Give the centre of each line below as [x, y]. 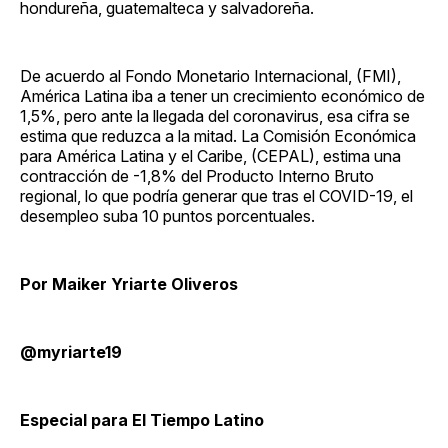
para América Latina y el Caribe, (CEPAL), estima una [210, 155]
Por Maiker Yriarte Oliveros [129, 283]
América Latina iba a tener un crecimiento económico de [222, 95]
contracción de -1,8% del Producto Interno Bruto [197, 175]
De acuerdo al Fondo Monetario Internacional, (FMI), [210, 75]
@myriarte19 [71, 351]
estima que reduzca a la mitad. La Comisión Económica [218, 135]
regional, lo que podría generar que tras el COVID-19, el [216, 195]
